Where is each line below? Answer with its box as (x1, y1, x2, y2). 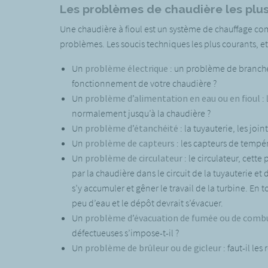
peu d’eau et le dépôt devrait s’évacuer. (71, 196, 223, 209)
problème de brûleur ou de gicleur (84, 241, 221, 254)
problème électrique (84, 62, 168, 74)
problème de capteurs (84, 136, 175, 149)
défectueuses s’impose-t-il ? (71, 226, 179, 239)
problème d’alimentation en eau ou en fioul (84, 92, 260, 104)
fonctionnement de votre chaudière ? (71, 77, 217, 89)
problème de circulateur (84, 151, 182, 164)
